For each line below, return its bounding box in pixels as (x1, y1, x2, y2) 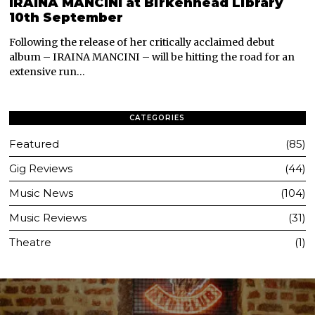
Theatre (9, 235, 52, 249)
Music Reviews (9, 210, 87, 224)
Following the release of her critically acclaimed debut (9, 35, 275, 49)
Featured (9, 136, 60, 150)
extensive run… (9, 65, 86, 78)
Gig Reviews (9, 161, 73, 175)
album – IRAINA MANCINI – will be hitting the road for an (9, 50, 295, 63)
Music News (9, 186, 74, 200)
